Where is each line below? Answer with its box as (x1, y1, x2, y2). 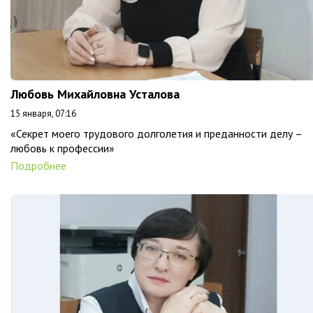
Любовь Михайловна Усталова (10, 85, 180, 102)
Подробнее (10, 158, 66, 173)
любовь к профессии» (10, 140, 115, 155)
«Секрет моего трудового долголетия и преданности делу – (10, 126, 302, 140)
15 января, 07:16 (10, 107, 76, 119)
